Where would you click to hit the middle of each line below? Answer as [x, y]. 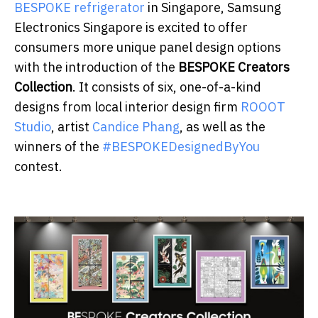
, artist [72, 127]
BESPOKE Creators [234, 67]
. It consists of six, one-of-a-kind [167, 87]
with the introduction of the [96, 67]
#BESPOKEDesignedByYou [181, 147]
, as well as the [223, 127]
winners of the [58, 147]
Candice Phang [136, 127]
